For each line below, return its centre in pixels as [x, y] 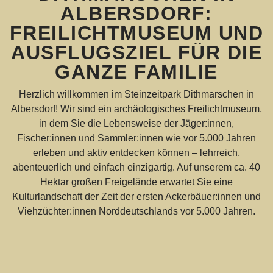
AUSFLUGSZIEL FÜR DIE [136, 52]
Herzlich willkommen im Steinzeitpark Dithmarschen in [136, 94]
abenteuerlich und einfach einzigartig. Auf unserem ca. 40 [136, 167]
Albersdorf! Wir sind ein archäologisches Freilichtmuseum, [136, 109]
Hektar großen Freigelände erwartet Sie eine [136, 182]
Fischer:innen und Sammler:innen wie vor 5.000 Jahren [136, 138]
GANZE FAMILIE [136, 72]
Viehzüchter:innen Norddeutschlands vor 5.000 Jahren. [136, 211]
